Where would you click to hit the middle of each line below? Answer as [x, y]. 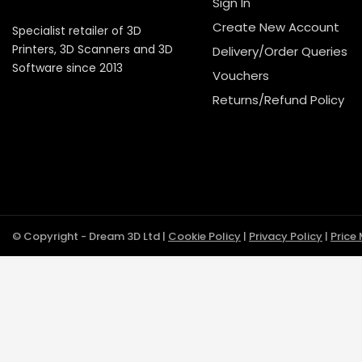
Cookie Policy [204, 236]
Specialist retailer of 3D [77, 31]
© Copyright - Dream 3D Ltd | [90, 236]
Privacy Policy [286, 236]
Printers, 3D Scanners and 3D [93, 50]
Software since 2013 [67, 68]
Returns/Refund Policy [278, 100]
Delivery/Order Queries [280, 52]
